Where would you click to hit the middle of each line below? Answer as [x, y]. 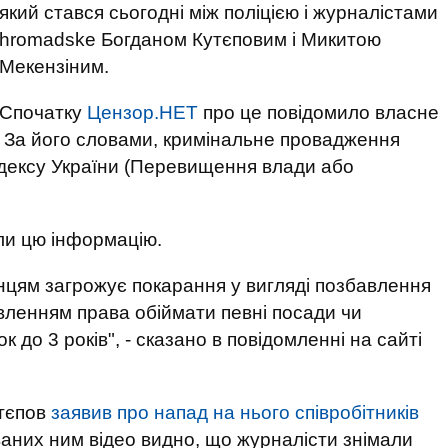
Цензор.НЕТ [142, 112]
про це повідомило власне [318, 112]
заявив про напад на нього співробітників [235, 412]
